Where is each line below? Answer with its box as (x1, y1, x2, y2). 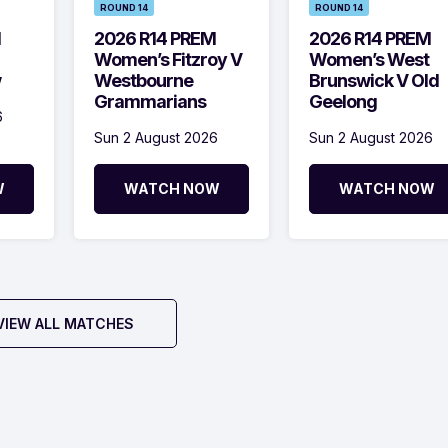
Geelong (309, 90, 377, 112)
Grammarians (94, 90, 206, 112)
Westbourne (94, 69, 193, 91)
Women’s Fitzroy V (94, 48, 242, 70)
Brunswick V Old (309, 69, 439, 91)
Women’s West (309, 48, 429, 70)
